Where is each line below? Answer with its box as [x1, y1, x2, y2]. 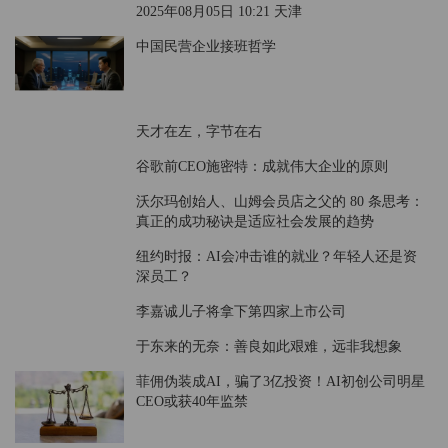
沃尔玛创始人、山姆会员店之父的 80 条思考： [136, 192, 425, 209]
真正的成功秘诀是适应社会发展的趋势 [136, 212, 375, 229]
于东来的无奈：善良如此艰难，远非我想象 [136, 337, 403, 354]
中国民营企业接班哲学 [136, 38, 277, 55]
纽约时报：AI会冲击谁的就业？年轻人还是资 [136, 247, 418, 264]
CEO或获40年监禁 [136, 392, 249, 409]
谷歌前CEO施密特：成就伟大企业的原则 [136, 157, 389, 174]
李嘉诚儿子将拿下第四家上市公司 [136, 302, 347, 319]
